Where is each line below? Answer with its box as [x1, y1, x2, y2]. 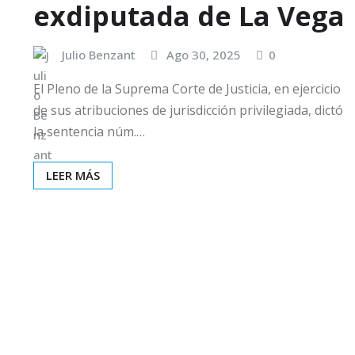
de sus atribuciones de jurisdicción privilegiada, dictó [33, 101, 343, 120]
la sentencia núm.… [33, 123, 145, 141]
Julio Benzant [62, 46, 136, 63]
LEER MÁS [46, 167, 100, 184]
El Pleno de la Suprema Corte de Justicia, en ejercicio [33, 80, 341, 98]
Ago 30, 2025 [166, 46, 241, 63]
